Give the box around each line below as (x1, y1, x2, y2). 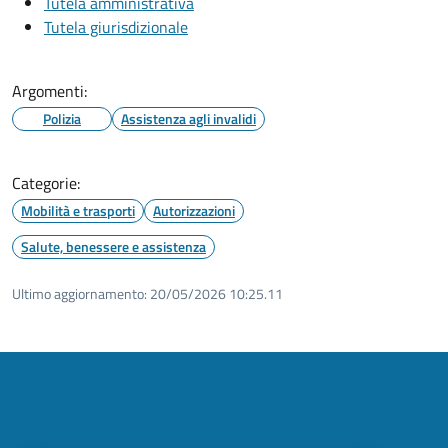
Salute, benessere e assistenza (21, 235, 206, 257)
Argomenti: (12, 78, 87, 103)
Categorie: (12, 170, 80, 195)
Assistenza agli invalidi (121, 107, 256, 129)
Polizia (43, 107, 81, 129)
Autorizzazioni (153, 199, 235, 221)
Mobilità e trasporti (21, 199, 135, 221)
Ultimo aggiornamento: (12, 282, 147, 304)
